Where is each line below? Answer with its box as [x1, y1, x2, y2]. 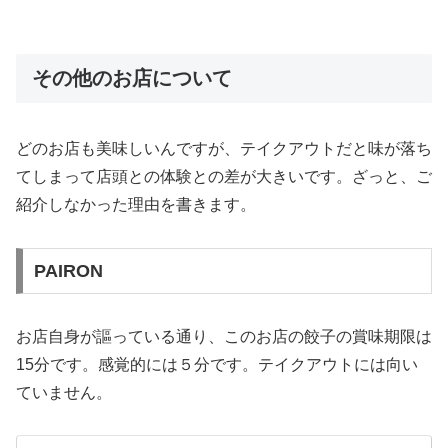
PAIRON [33, 260, 103, 281]
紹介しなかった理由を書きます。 [16, 196, 256, 214]
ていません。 [16, 383, 112, 401]
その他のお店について [32, 66, 232, 89]
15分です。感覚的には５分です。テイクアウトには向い [16, 355, 418, 373]
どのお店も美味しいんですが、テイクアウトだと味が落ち [16, 140, 432, 158]
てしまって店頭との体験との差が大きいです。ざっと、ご [16, 168, 432, 186]
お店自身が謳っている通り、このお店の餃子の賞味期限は [16, 327, 432, 345]
